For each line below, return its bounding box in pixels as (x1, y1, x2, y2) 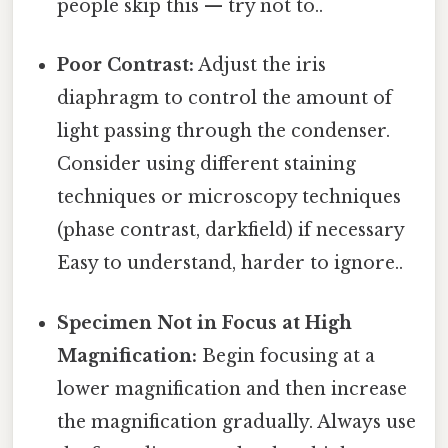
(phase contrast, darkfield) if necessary (57, 219, 405, 242)
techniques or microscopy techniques (57, 186, 402, 209)
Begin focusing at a (197, 344, 376, 367)
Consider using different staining (57, 153, 357, 176)
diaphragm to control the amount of (57, 87, 393, 110)
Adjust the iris (194, 54, 327, 77)
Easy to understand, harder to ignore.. (57, 252, 404, 275)
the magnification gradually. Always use (57, 410, 417, 433)
